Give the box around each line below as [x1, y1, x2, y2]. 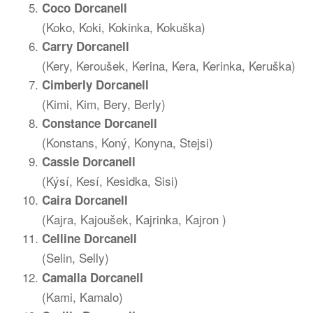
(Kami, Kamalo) [42, 288, 123, 305]
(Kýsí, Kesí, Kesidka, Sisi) [42, 172, 178, 189]
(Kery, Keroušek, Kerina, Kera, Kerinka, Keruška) [42, 57, 296, 74]
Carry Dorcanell [42, 38, 129, 54]
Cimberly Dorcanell [42, 76, 149, 93]
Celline [42, 230, 80, 247]
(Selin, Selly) [42, 249, 109, 266]
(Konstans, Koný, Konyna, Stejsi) [42, 133, 213, 151]
